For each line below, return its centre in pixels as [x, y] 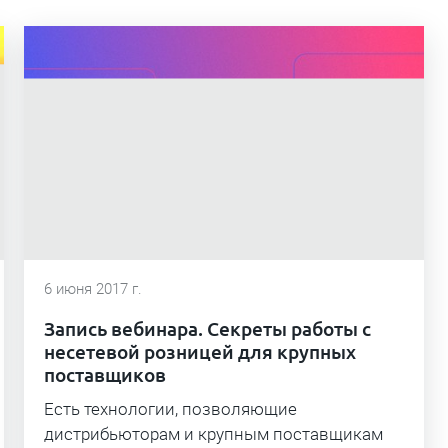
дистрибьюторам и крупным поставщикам [213, 434]
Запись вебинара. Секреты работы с [207, 329]
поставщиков [105, 375]
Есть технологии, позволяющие [170, 409]
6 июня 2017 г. [93, 289]
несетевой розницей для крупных [200, 352]
